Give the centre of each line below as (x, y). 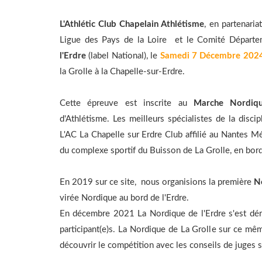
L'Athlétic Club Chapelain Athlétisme (132, 24)
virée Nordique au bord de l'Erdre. (124, 198)
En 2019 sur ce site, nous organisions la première (157, 182)
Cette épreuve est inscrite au (127, 103)
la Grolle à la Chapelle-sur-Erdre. (122, 72)
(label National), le (123, 56)
